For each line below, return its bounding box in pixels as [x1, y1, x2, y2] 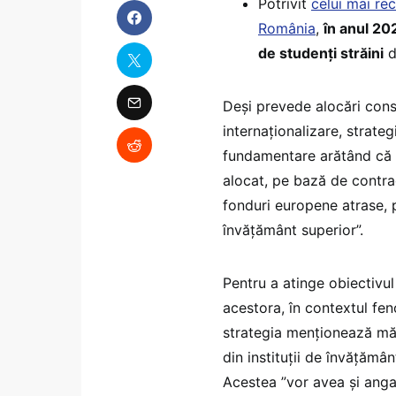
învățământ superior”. [223, 220, 363, 239]
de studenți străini [258, 43, 384, 62]
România [258, 19, 316, 37]
